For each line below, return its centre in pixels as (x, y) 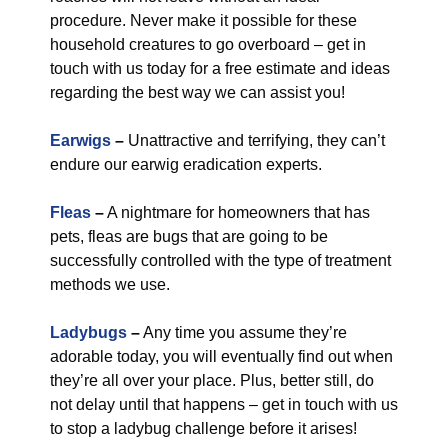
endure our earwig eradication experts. (186, 164)
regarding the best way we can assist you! (197, 92)
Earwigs (80, 140)
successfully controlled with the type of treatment (220, 260)
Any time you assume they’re (243, 332)
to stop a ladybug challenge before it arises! (203, 428)
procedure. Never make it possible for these (203, 20)
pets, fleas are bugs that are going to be (189, 236)
